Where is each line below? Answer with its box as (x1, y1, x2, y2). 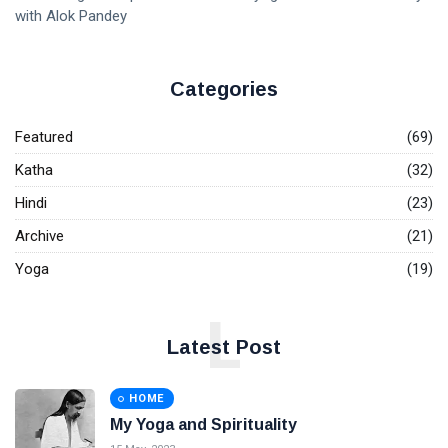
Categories (170, 78, 278, 101)
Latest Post (167, 336, 281, 359)
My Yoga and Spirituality (110, 416, 297, 434)
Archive (15, 227, 64, 246)
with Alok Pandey (15, 7, 127, 26)
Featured (15, 128, 73, 147)
